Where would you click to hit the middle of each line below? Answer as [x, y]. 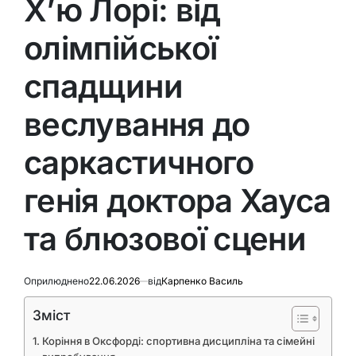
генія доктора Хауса [178, 200]
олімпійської [121, 48]
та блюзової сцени [165, 238]
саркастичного [139, 162]
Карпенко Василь [202, 281]
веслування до [137, 124]
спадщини [103, 86]
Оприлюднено [56, 281]
